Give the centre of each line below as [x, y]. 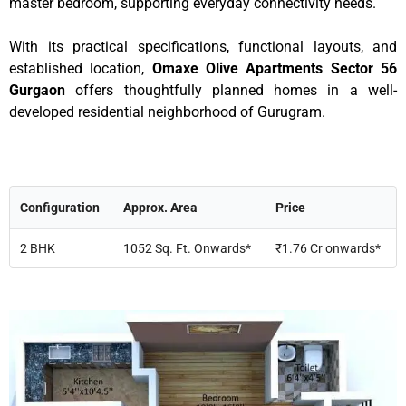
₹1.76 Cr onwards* [328, 249]
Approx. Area [160, 208]
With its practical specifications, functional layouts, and [203, 46]
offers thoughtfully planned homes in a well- [231, 90]
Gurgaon [37, 90]
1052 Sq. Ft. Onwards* [187, 249]
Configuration [60, 208]
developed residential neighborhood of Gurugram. [167, 111]
